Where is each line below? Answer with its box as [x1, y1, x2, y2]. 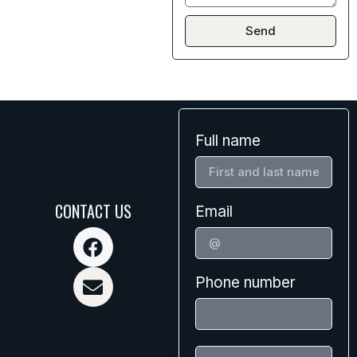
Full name [194, 131, 261, 150]
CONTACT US [54, 199, 131, 224]
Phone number [194, 273, 296, 292]
